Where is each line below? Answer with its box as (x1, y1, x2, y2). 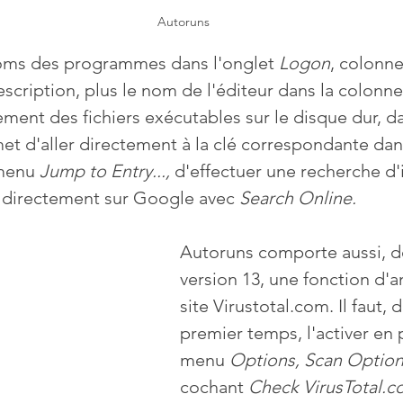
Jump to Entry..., (40, 160, 175, 183)
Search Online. (239, 187, 356, 210)
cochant (180, 376, 248, 399)
